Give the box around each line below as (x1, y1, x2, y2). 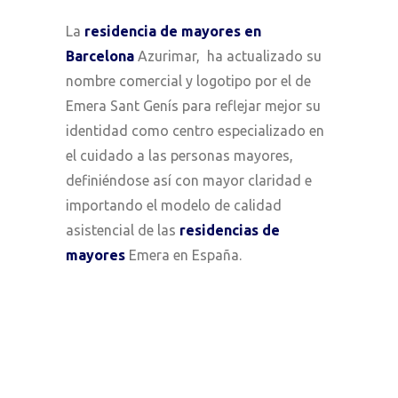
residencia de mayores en (84, 22, 261, 39)
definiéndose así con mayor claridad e (66, 171, 312, 188)
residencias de (179, 221, 280, 238)
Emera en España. (125, 246, 242, 263)
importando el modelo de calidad (66, 196, 282, 213)
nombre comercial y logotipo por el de (66, 72, 311, 89)
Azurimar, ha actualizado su (138, 47, 322, 64)
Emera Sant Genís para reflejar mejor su (66, 97, 321, 114)
